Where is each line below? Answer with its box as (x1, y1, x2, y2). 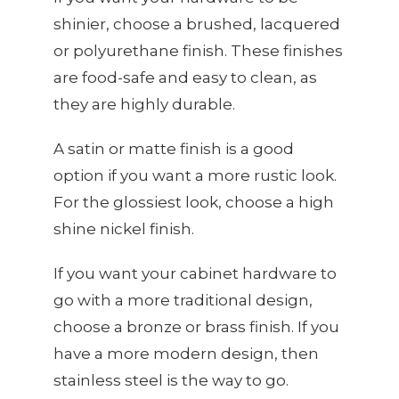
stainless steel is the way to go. (53, 371, 289, 390)
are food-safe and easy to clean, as (53, 69, 317, 87)
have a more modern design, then (53, 345, 319, 363)
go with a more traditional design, (53, 291, 313, 310)
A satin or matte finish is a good (53, 140, 294, 159)
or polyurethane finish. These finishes (53, 42, 343, 61)
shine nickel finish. (53, 220, 194, 239)
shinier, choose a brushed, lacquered (53, 15, 340, 34)
